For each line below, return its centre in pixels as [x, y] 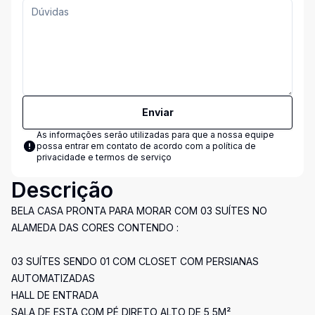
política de [234, 146]
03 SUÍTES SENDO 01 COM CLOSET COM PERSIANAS [135, 261]
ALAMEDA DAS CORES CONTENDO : [95, 227]
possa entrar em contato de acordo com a [124, 146]
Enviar [157, 112]
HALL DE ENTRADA [55, 295]
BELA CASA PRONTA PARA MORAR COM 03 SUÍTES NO [139, 211]
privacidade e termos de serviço [104, 157]
